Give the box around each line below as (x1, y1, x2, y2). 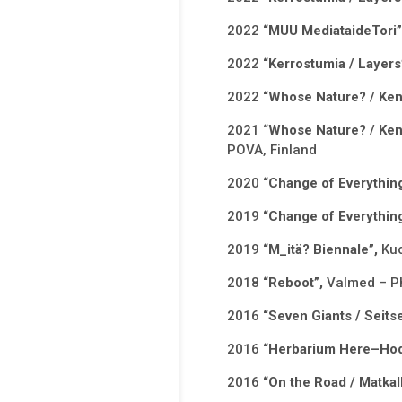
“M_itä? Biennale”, (262, 241, 381, 258)
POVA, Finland (226, 142, 317, 159)
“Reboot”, (262, 275, 327, 292)
